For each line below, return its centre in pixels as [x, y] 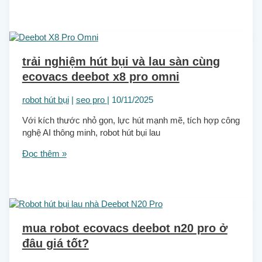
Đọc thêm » [44, 154]
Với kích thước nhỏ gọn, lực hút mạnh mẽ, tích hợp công [131, 121]
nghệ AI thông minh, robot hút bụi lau [91, 133]
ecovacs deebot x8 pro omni [101, 77]
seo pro [91, 100]
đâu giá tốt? [55, 244]
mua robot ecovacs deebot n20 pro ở [125, 228]
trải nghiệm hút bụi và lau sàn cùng [121, 62]
